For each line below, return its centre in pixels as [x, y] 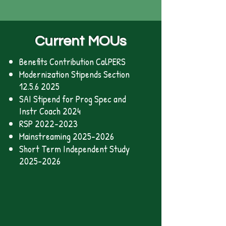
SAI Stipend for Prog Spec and [73, 99]
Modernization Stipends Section [74, 74]
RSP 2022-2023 [48, 124]
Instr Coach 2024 [50, 111]
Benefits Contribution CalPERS [72, 62]
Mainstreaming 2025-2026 [67, 136]
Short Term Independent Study [74, 149]
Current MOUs [81, 41]
